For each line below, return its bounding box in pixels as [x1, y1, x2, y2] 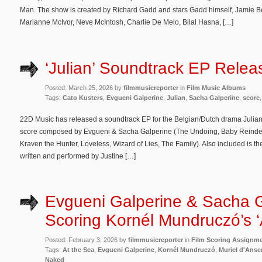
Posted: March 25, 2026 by [45, 84, 123, 91]
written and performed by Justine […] [20, 151, 136, 160]
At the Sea [63, 246, 94, 254]
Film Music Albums [187, 84, 246, 91]
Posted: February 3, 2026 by [45, 236, 128, 244]
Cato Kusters [63, 94, 103, 101]
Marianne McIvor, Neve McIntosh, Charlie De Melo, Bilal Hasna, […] [20, 18, 233, 27]
